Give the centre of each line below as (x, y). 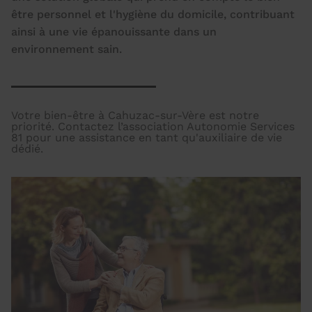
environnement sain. (67, 49)
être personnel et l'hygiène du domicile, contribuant (153, 15)
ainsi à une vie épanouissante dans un (114, 32)
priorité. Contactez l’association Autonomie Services (153, 127)
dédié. (27, 149)
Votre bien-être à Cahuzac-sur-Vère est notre (135, 116)
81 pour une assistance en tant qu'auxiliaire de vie (147, 138)
